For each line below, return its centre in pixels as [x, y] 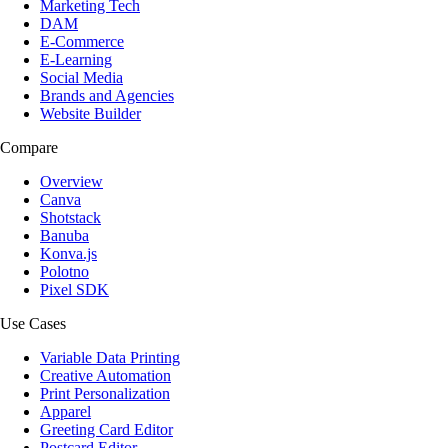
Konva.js [68, 253]
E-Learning [76, 59]
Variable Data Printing [110, 357]
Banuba [64, 235]
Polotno [64, 271]
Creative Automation [105, 375]
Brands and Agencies [107, 95]
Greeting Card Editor [106, 429]
